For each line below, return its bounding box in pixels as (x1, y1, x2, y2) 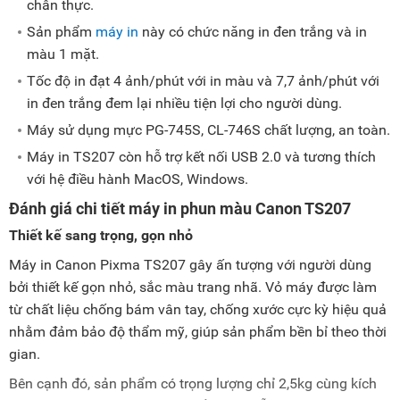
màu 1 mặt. (27, 46, 99, 63)
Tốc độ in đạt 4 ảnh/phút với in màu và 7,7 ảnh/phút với (27, 72, 379, 90)
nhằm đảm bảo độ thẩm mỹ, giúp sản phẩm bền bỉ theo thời (9, 323, 387, 341)
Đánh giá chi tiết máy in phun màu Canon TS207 (9, 199, 351, 219)
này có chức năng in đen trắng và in (138, 23, 367, 41)
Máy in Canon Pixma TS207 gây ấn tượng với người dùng (9, 256, 371, 274)
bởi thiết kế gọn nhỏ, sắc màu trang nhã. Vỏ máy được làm (9, 279, 377, 296)
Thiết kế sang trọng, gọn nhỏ (9, 227, 193, 245)
